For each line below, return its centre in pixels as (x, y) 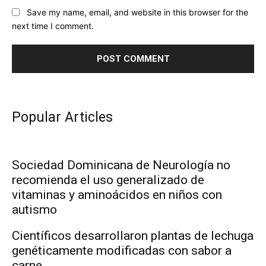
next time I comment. (53, 26)
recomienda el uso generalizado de (108, 180)
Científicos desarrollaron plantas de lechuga (133, 235)
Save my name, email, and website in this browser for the (137, 12)
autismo (34, 209)
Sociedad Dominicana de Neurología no (121, 165)
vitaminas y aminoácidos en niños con (117, 194)
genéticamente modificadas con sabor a (122, 250)
